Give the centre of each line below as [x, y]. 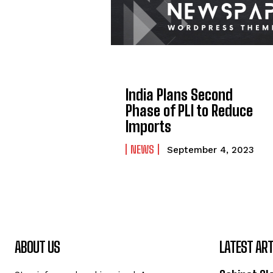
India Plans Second [179, 95]
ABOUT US [37, 247]
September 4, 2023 [211, 150]
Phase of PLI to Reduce [190, 111]
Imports [149, 127]
